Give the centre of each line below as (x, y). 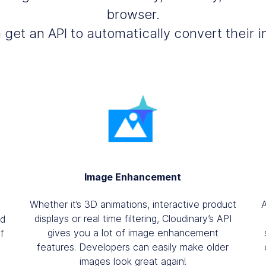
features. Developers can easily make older (133, 247)
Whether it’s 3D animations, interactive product (133, 204)
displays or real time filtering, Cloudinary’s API (133, 218)
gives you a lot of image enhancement (133, 232)
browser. (133, 15)
